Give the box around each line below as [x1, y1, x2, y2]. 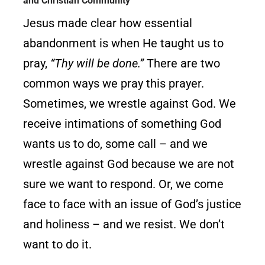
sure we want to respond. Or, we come [23, 176, 224, 191]
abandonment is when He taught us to [23, 35, 224, 50]
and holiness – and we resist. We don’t [23, 216, 225, 231]
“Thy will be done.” [50, 56, 144, 70]
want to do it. [23, 237, 92, 251]
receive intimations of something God [23, 116, 222, 131]
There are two [144, 56, 221, 70]
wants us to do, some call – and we [23, 136, 208, 151]
